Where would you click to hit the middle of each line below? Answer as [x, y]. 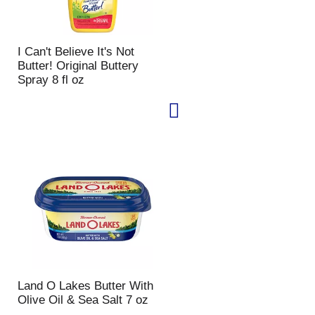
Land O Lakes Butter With [85, 286]
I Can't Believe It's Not [76, 52]
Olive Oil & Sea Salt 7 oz [83, 300]
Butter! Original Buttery [78, 66]
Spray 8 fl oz [51, 80]
